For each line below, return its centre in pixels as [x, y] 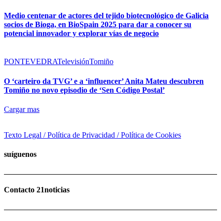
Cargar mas [22, 109]
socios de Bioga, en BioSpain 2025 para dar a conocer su [98, 25]
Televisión [73, 62]
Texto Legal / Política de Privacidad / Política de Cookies [92, 135]
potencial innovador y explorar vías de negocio [81, 34]
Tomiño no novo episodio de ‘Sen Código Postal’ [84, 90]
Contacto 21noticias [37, 189]
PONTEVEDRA [31, 62]
